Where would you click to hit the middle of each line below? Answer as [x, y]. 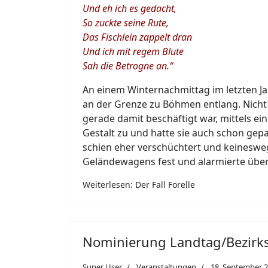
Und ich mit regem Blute [133, 51]
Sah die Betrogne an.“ [128, 66]
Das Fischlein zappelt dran [137, 37]
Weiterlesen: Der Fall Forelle [139, 185]
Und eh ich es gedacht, [130, 8]
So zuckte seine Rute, [126, 23]
